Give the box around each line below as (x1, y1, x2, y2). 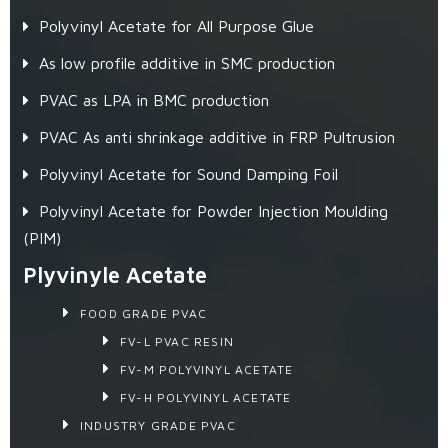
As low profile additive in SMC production (38, 54, 335, 73)
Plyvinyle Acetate (22, 262, 207, 289)
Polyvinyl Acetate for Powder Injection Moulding (38, 202, 388, 221)
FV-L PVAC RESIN (120, 334, 235, 350)
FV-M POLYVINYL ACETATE (120, 362, 294, 378)
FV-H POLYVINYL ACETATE (120, 390, 292, 406)
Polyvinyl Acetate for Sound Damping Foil (38, 165, 338, 184)
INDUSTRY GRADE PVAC (80, 418, 236, 434)
